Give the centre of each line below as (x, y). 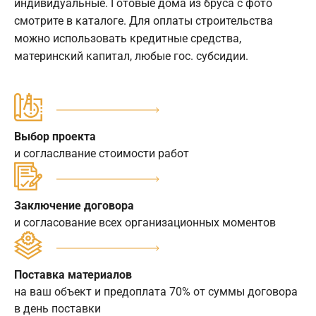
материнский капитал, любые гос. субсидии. (131, 56)
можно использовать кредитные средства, (128, 38)
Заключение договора (74, 205)
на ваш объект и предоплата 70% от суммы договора (156, 291)
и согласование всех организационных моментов (145, 222)
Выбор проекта (55, 136)
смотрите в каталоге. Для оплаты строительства (144, 20)
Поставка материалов (73, 274)
